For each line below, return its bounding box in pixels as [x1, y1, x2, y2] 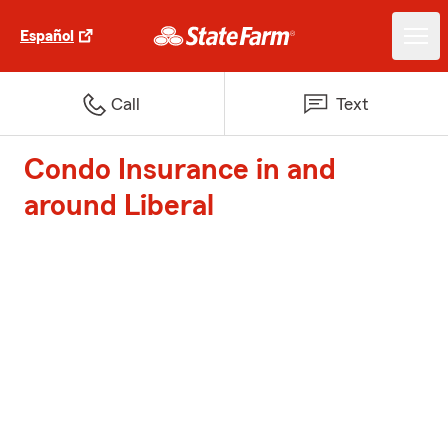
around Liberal [24, 191, 214, 221]
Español [20, 28, 74, 44]
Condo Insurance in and [24, 155, 336, 185]
